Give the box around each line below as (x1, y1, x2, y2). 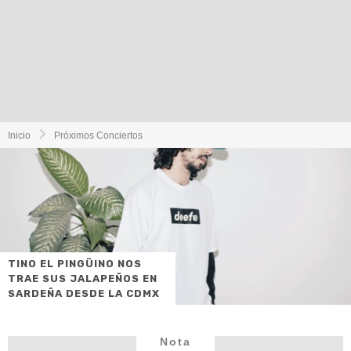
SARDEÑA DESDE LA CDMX (8, 288, 160, 299)
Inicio (8, 130, 31, 141)
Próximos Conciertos (54, 130, 143, 141)
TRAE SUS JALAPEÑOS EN (8, 273, 157, 284)
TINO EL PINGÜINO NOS (8, 258, 142, 270)
